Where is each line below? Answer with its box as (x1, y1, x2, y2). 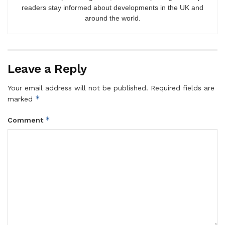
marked (8, 94, 35, 103)
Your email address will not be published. (8, 83, 148, 92)
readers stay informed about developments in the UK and (22, 3, 203, 12)
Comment (8, 116, 45, 124)
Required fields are (151, 83, 214, 92)
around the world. (84, 14, 141, 22)
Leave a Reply (8, 61, 87, 76)
